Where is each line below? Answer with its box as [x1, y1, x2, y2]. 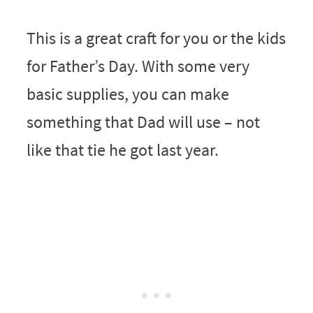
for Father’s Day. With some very [26, 54, 249, 77]
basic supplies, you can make [26, 82, 229, 105]
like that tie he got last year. [26, 138, 222, 161]
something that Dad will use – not [26, 110, 260, 133]
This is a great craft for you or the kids [26, 27, 286, 49]
